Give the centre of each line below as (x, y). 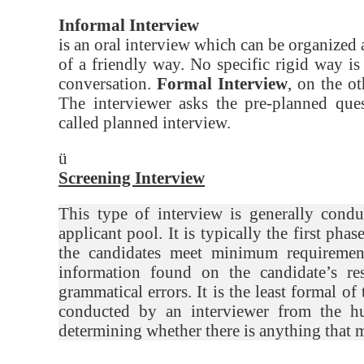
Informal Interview (129, 25)
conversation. (108, 84)
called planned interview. (145, 123)
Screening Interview (132, 178)
